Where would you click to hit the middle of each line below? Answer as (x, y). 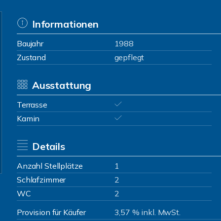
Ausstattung (62, 85)
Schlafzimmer (41, 180)
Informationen (65, 24)
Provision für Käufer (52, 212)
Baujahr (30, 43)
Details (48, 146)
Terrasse (32, 105)
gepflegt (129, 57)
